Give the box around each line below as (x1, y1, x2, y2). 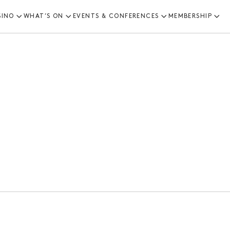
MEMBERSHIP (168, 13, 213, 20)
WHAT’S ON (23, 13, 64, 20)
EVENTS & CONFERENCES (72, 13, 159, 20)
